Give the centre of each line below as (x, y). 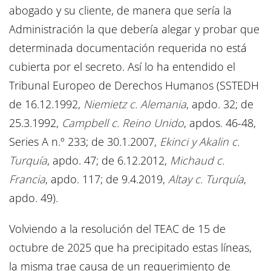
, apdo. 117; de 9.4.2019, (107, 179)
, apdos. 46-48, (220, 123)
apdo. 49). (34, 198)
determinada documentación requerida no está (128, 48)
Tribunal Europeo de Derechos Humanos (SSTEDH (134, 86)
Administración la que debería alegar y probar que (134, 29)
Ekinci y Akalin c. (200, 142)
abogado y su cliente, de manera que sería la (120, 11)
